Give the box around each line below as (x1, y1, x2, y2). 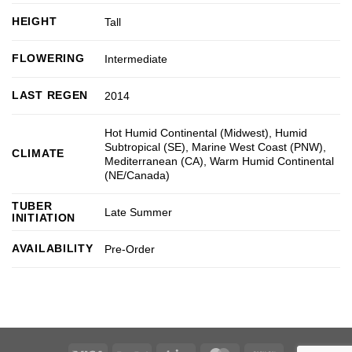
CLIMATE (12, 146, 65, 159)
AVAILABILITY (12, 241, 93, 255)
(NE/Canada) (104, 169, 170, 182)
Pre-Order (104, 243, 156, 256)
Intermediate (104, 53, 168, 66)
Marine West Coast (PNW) (192, 141, 324, 154)
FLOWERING (12, 51, 85, 64)
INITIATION (12, 211, 76, 224)
